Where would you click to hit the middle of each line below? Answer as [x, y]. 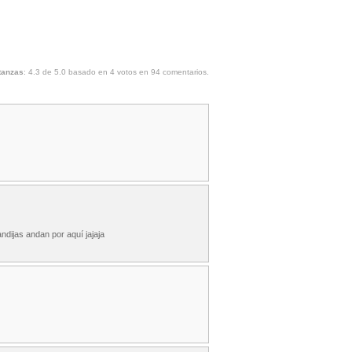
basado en [88, 71]
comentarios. [185, 71]
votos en [133, 71]
